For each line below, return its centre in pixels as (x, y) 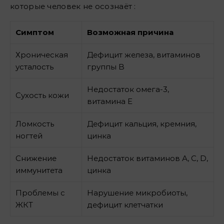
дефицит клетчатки (125, 204)
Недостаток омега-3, (128, 89)
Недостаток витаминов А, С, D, (147, 158)
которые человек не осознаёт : (73, 6)
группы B (106, 66)
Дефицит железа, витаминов (144, 54)
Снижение (36, 158)
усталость (34, 66)
